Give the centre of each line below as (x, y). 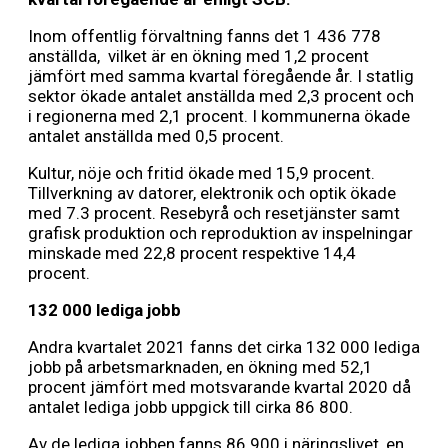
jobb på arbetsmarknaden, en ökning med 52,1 (200, 367)
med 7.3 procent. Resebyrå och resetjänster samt (214, 213)
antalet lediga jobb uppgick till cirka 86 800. (190, 407)
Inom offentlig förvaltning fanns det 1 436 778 (204, 36)
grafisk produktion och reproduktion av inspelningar (220, 233)
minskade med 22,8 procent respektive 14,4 (192, 253)
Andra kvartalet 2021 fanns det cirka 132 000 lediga (224, 347)
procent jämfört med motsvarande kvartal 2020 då (219, 387)
